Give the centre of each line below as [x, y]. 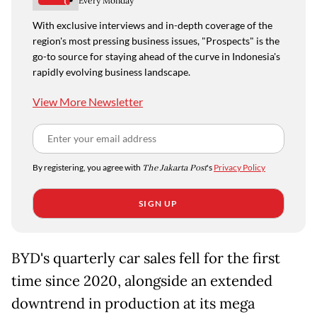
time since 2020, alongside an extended [142, 281]
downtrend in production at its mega [133, 304]
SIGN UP [158, 204]
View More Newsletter [88, 102]
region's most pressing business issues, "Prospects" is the [156, 41]
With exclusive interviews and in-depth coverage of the [152, 25]
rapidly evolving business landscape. [111, 72]
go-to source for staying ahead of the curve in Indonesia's [156, 57]
